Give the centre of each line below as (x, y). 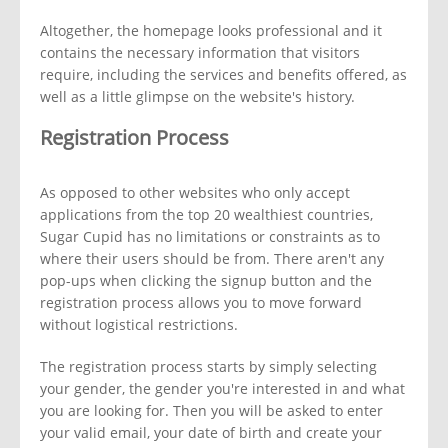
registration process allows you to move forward (201, 303)
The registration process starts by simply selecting (208, 367)
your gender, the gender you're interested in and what (222, 389)
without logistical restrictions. (139, 325)
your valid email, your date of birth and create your (211, 433)
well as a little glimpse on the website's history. (197, 97)
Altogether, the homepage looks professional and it (211, 31)
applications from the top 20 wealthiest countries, (206, 215)
